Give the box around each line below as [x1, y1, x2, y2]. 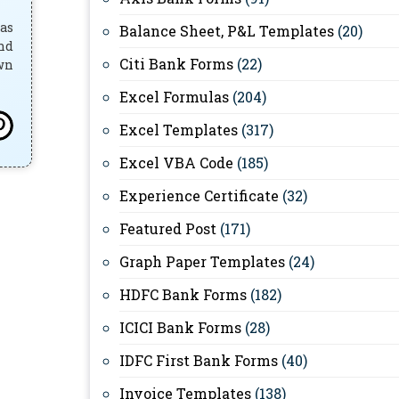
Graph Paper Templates [119, 252, 285, 271]
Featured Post [119, 219, 216, 238]
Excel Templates [119, 120, 238, 139]
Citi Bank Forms [119, 54, 233, 73]
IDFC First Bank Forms [119, 351, 278, 370]
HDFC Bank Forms [119, 285, 247, 304]
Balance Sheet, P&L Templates [119, 21, 334, 40]
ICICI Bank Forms [119, 318, 241, 337]
